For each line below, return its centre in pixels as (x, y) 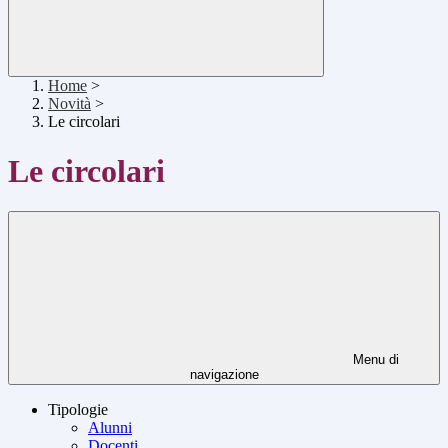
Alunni (110, 428)
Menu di (374, 360)
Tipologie (78, 410)
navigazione (224, 375)
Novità (69, 104)
